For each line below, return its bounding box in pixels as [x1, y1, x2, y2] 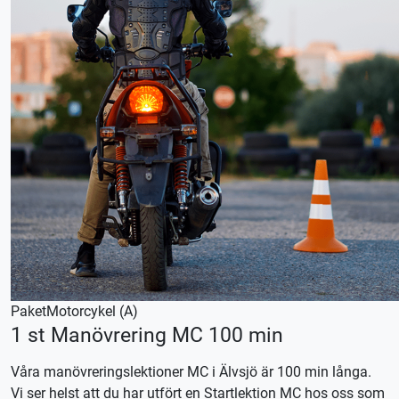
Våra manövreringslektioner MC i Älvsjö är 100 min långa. [11, 363, 371, 380]
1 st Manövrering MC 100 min [11, 322, 283, 347]
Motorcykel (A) [46, 303, 138, 320]
